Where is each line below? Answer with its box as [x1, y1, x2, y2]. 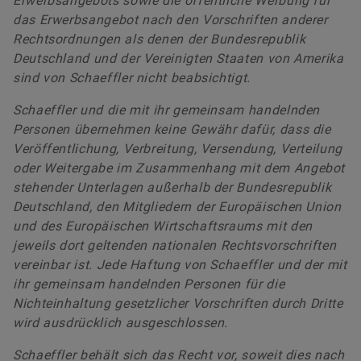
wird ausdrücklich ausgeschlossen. [13, 314, 229, 330]
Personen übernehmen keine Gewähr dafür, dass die [13, 121, 331, 137]
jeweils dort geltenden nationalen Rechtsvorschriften [13, 237, 337, 253]
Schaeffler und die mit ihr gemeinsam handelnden [13, 102, 321, 118]
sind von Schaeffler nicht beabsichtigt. [13, 69, 251, 85]
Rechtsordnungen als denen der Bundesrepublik [13, 31, 306, 47]
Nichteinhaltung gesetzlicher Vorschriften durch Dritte [13, 295, 343, 311]
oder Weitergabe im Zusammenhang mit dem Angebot [13, 160, 346, 176]
